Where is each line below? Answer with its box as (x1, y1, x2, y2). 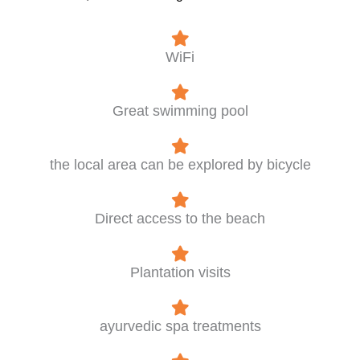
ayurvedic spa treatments (99, 318, 261, 334)
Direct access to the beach (95, 211, 265, 227)
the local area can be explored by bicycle (49, 157, 311, 173)
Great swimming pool (112, 103, 248, 119)
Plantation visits (129, 264, 231, 280)
